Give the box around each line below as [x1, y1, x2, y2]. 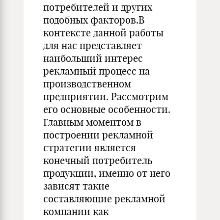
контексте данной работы [43, 27, 164, 39]
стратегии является [43, 141, 136, 154]
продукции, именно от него [43, 167, 170, 179]
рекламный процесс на [43, 65, 150, 77]
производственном [43, 78, 131, 90]
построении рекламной [43, 129, 153, 141]
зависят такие [43, 180, 110, 192]
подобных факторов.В [43, 14, 144, 26]
